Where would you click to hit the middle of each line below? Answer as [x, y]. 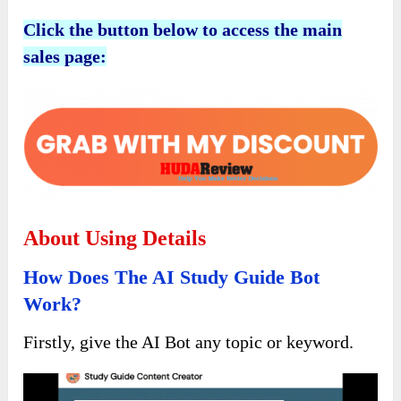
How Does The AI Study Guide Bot [172, 341]
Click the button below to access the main [183, 93]
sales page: [65, 120]
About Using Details [115, 302]
